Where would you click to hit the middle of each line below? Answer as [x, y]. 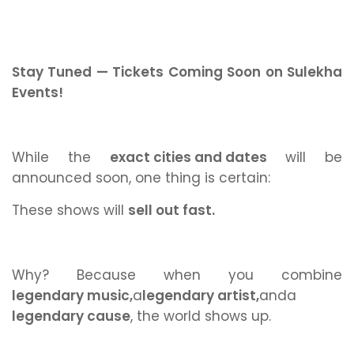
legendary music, [72, 296]
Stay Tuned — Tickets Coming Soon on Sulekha [177, 72]
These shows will [70, 210]
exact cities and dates [188, 157]
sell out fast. [171, 210]
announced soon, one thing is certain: [143, 178]
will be [304, 157]
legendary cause [71, 316]
